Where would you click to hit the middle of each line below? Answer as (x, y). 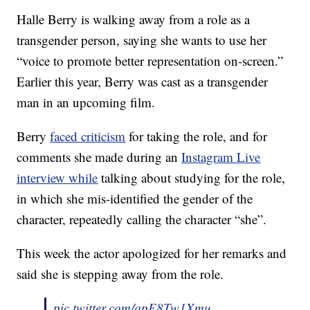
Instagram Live (221, 157)
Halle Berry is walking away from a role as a (134, 19)
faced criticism (88, 136)
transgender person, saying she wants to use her (142, 40)
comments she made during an (99, 157)
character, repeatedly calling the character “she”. (142, 219)
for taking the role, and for (197, 136)
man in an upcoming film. (86, 102)
